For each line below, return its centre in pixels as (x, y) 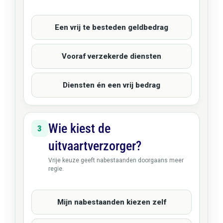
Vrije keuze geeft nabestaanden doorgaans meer (116, 160)
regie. (56, 169)
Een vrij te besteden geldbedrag (111, 27)
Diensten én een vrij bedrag (111, 85)
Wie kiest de (79, 128)
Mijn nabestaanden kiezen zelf (111, 202)
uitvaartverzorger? (95, 146)
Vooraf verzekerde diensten (111, 56)
